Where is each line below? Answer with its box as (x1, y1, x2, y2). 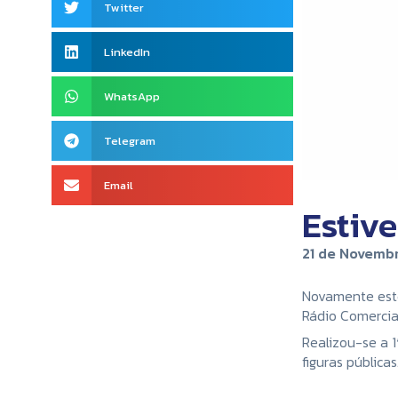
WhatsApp (103, 88, 160, 105)
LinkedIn (103, 44, 150, 60)
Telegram (103, 132, 155, 149)
